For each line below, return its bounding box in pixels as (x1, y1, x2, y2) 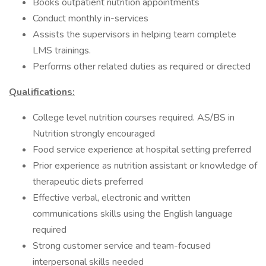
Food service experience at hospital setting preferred (33, 143, 251, 156)
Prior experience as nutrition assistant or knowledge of (33, 159, 257, 172)
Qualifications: (9, 85, 75, 99)
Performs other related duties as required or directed (33, 60, 251, 73)
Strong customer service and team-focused (33, 239, 211, 252)
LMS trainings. (33, 44, 91, 57)
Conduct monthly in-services (33, 12, 148, 25)
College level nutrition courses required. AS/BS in (33, 111, 235, 124)
